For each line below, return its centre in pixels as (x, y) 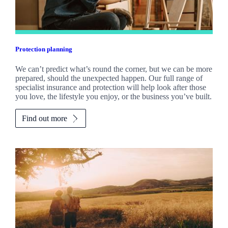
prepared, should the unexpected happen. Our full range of (109, 78)
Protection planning (44, 49)
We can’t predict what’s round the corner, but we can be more (113, 69)
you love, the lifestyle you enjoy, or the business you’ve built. (113, 97)
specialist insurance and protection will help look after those (110, 88)
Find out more (44, 119)
